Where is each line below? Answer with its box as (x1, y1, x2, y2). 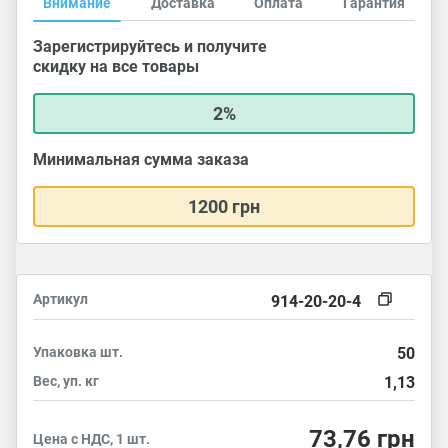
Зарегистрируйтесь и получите (33, 37, 267, 56)
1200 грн (188, 196, 260, 217)
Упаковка (33, 344, 100, 360)
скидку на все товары (33, 57, 199, 76)
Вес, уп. (33, 373, 85, 389)
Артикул (33, 291, 88, 307)
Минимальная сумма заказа (33, 150, 249, 169)
